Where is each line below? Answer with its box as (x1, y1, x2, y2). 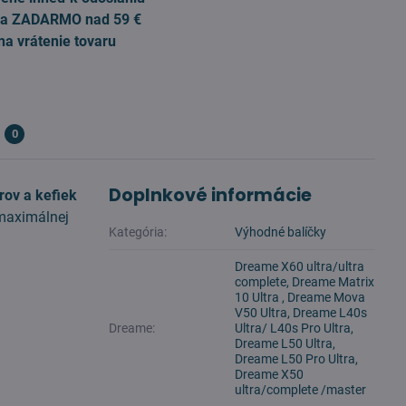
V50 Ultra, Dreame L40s (235, 305, 368, 320)
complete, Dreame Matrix (235, 275, 375, 289)
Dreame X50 (235, 367, 304, 382)
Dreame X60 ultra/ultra (235, 259, 365, 274)
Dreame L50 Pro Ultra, (235, 352, 359, 366)
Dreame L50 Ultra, (235, 336, 336, 351)
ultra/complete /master (235, 382, 367, 397)
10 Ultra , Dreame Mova (235, 290, 366, 304)
